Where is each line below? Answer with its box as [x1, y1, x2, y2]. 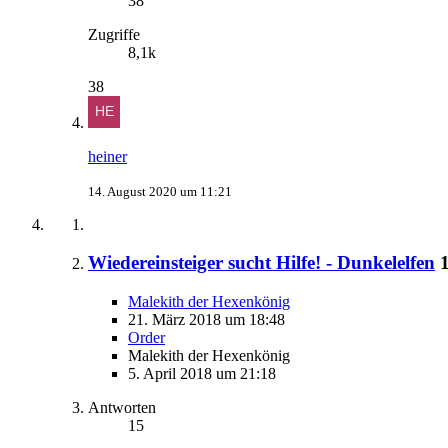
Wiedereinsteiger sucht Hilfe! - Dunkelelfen [88, 252, 435, 274]
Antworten [88, 398, 156, 416]
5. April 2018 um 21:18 [128, 364, 276, 382]
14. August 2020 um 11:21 [88, 183, 232, 199]
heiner [88, 147, 127, 165]
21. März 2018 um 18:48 [128, 310, 285, 328]
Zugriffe [88, 25, 140, 43]
